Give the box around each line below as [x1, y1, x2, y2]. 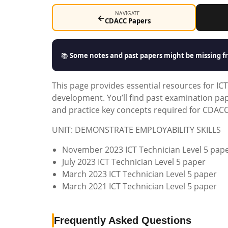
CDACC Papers [104, 16, 151, 25]
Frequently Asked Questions [54, 215, 191, 226]
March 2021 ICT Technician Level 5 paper [62, 181, 217, 192]
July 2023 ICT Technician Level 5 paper [62, 156, 206, 167]
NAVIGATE [115, 10, 140, 17]
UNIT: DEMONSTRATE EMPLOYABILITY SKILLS [52, 124, 221, 135]
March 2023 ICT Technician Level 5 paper [62, 168, 217, 180]
